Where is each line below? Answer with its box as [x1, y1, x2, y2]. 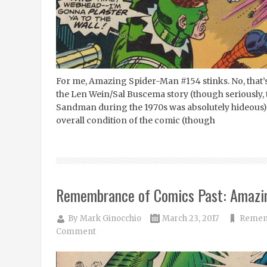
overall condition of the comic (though [55, 115, 215, 126]
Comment [55, 226, 96, 237]
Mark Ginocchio [79, 213, 141, 223]
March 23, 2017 [162, 213, 219, 223]
